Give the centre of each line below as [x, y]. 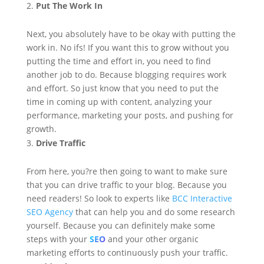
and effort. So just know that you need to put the [122, 88]
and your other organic [152, 239]
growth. [41, 129]
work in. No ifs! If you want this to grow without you [128, 48]
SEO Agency [49, 212]
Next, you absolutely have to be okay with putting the [131, 34]
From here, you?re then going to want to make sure [127, 171]
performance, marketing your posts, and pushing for [130, 115]
